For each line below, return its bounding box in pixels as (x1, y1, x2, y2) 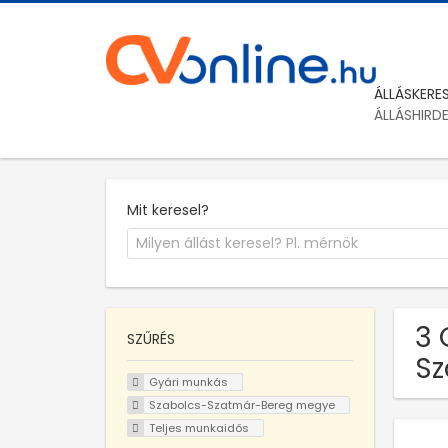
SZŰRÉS (127, 329, 175, 350)
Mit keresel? (127, 199, 209, 220)
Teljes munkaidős (148, 419, 249, 436)
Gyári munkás (148, 374, 228, 391)
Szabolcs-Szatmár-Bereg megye (148, 396, 335, 413)
